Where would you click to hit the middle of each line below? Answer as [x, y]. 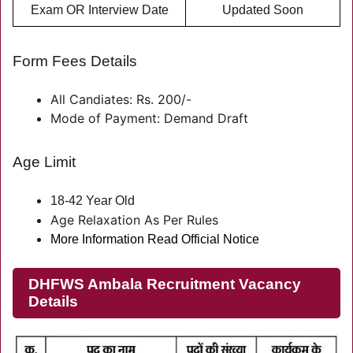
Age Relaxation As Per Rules [134, 220]
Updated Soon [263, 10]
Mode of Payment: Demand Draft [149, 118]
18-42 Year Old [93, 201]
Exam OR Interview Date [99, 10]
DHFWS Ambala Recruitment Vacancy [165, 284]
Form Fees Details [75, 61]
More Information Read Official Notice [155, 239]
